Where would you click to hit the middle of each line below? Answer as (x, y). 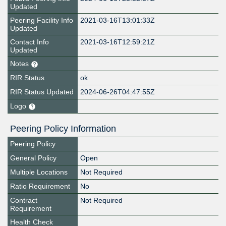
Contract (24, 201)
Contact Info (30, 42)
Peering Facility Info (42, 20)
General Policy (33, 158)
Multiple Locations (39, 172)
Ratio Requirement (40, 186)
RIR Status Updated (42, 92)
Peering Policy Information (63, 129)
